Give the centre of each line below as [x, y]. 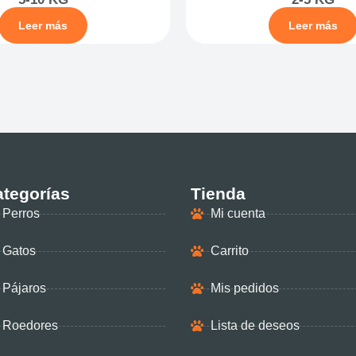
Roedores [30, 325]
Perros [21, 213]
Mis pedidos [244, 288]
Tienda [218, 193]
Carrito [229, 251]
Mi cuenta [238, 213]
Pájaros [24, 288]
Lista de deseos [255, 325]
